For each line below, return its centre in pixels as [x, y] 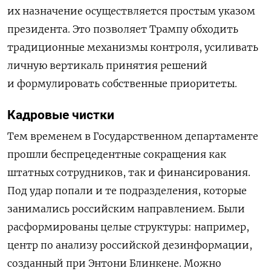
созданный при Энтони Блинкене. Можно [114, 263]
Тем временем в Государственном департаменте [133, 136]
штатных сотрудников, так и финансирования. [129, 173]
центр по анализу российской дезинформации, [130, 245]
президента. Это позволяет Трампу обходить [123, 29]
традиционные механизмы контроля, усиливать [133, 47]
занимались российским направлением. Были [126, 209]
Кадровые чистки [61, 115]
